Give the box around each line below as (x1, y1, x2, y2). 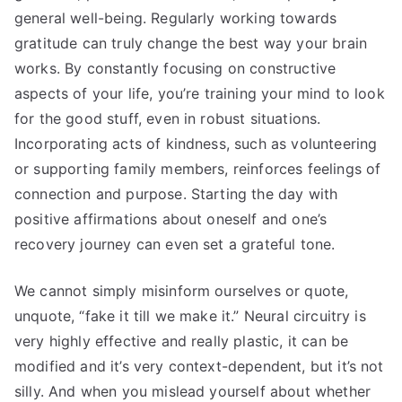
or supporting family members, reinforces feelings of (14, 160, 381, 179)
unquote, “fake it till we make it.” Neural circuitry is (14, 307, 366, 326)
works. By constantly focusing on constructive (14, 59, 336, 78)
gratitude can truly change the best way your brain (14, 34, 368, 53)
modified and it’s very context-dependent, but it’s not (14, 357, 384, 376)
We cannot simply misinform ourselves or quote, (14, 282, 349, 301)
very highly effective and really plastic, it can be (14, 332, 349, 351)
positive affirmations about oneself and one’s (14, 210, 328, 229)
